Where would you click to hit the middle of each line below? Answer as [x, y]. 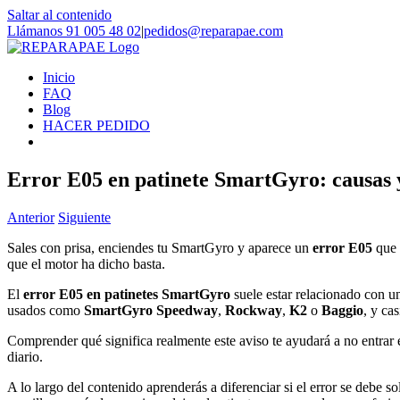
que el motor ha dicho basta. [86, 263]
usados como [46, 310]
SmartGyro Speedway [151, 310]
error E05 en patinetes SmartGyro [127, 294]
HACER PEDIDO [96, 125]
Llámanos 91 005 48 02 [74, 31]
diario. [25, 356]
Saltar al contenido [59, 15]
